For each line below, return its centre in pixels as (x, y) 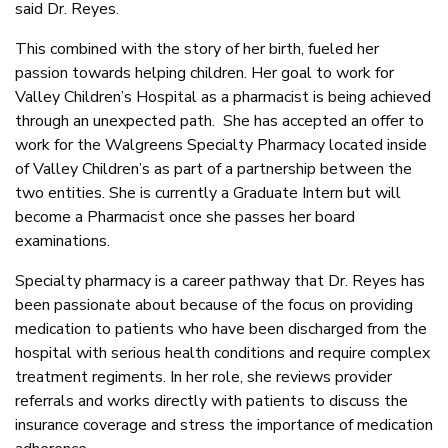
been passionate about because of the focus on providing (214, 305)
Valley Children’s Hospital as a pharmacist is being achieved (223, 97)
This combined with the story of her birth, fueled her (197, 49)
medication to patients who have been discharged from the (221, 329)
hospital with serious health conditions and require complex (222, 353)
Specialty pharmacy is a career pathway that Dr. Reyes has (220, 281)
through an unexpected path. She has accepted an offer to (219, 121)
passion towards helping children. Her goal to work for (204, 73)
